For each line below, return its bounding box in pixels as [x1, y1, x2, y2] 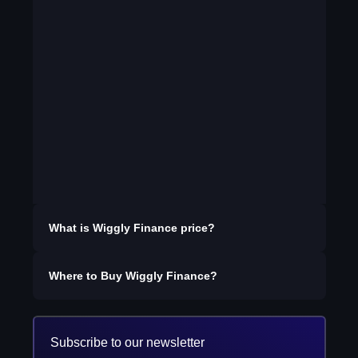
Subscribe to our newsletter [50, 336, 205, 349]
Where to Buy [48, 269, 125, 282]
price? [177, 221, 215, 234]
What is [48, 221, 93, 234]
